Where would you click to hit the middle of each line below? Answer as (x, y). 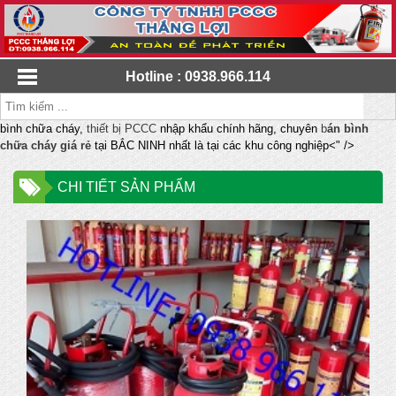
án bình (348, 129)
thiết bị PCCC (122, 129)
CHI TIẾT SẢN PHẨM (126, 187)
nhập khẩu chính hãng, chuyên (237, 129)
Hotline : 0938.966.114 (198, 77)
